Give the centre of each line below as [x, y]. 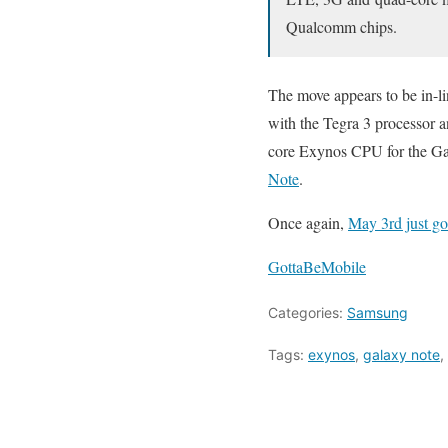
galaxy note [401, 354]
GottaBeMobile [317, 266]
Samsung [377, 312]
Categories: [307, 312]
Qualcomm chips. [341, 26]
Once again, [308, 222]
